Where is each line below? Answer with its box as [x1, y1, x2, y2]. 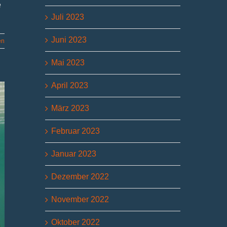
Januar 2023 [51, 149, 97, 158]
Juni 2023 [51, 35, 87, 44]
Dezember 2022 [51, 172, 109, 181]
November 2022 [51, 195, 109, 204]
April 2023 [51, 81, 89, 90]
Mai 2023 [51, 58, 85, 67]
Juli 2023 [51, 12, 85, 21]
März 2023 [51, 103, 90, 112]
